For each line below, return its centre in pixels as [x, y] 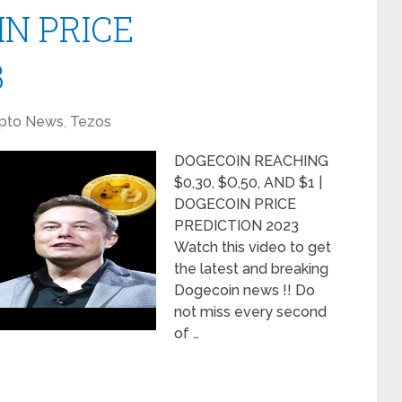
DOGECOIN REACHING [251, 161]
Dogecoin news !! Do [245, 290]
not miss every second [250, 312]
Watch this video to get [253, 247]
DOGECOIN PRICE [235, 204]
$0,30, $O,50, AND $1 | [248, 183]
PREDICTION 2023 [236, 226]
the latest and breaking [251, 269]
